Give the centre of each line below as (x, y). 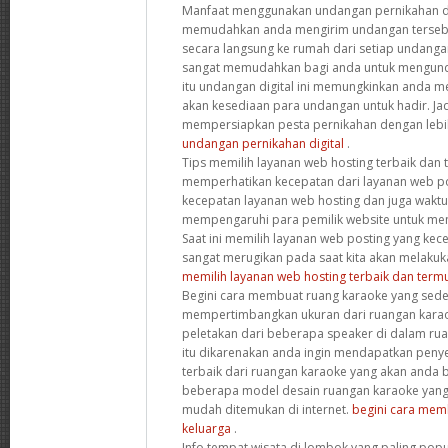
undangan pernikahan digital (263, 143)
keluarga (206, 428)
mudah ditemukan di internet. (267, 409)
